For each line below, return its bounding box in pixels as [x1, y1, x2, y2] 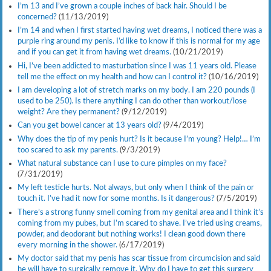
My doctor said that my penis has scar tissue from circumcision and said [17, 253, 260, 263]
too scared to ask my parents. [17, 145, 118, 154]
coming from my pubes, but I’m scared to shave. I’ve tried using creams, [17, 218, 262, 227]
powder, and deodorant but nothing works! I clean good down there [17, 229, 246, 238]
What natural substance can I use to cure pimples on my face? [17, 158, 227, 168]
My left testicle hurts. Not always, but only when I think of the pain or [17, 183, 254, 192]
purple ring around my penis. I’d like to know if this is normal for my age [17, 37, 260, 46]
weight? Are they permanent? [17, 107, 120, 116]
